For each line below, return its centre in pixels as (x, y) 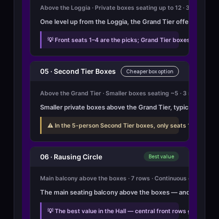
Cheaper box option (150, 71)
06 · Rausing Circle (71, 156)
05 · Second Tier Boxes (78, 71)
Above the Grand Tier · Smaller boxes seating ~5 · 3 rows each (129, 93)
